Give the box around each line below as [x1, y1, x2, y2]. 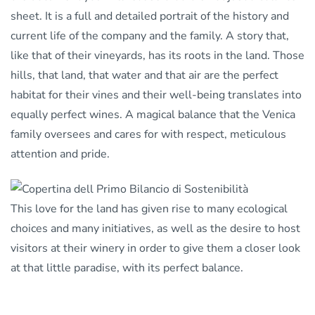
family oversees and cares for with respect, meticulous [11, 127, 286, 143]
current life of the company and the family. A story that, [11, 28, 289, 44]
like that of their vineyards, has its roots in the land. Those [11, 48, 304, 64]
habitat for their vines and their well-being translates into [11, 87, 302, 103]
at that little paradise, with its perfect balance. [11, 259, 243, 276]
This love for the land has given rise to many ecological [11, 200, 288, 217]
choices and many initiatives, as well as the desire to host [11, 220, 300, 236]
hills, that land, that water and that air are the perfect [11, 67, 278, 84]
